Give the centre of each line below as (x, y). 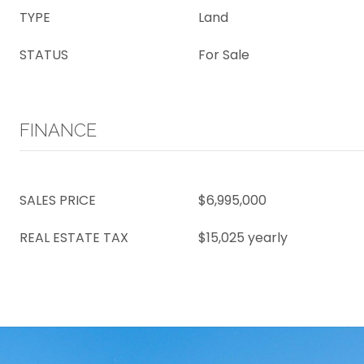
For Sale (224, 55)
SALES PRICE (58, 200)
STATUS (44, 55)
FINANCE (58, 130)
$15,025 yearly (243, 238)
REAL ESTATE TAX (74, 238)
